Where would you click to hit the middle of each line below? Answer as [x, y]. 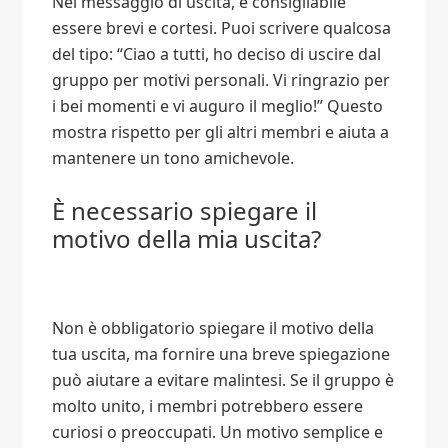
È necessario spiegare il [185, 211]
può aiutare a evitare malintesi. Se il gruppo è [223, 380]
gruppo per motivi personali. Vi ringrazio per [221, 80]
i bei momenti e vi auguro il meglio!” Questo [218, 106]
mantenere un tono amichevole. [173, 158]
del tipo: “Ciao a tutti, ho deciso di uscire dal [217, 54]
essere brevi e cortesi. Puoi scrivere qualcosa [222, 28]
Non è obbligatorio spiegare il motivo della [213, 328]
